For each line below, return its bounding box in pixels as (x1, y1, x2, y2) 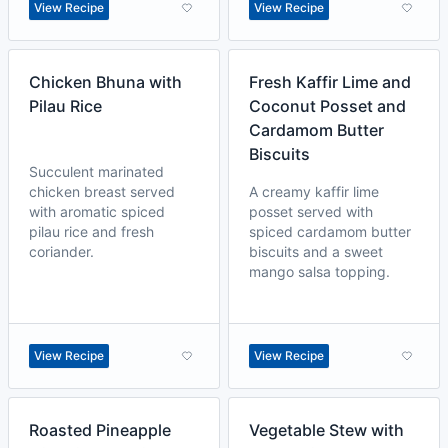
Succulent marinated (29, 163, 164, 180)
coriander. (29, 243, 94, 260)
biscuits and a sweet (249, 243, 383, 260)
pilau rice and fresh (29, 223, 154, 240)
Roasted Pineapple (29, 420, 171, 440)
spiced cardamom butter (249, 223, 411, 240)
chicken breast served (29, 183, 175, 200)
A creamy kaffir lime (249, 183, 379, 200)
